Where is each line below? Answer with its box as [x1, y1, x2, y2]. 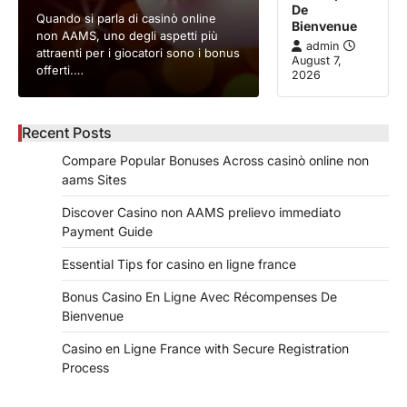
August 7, [292, 54, 342, 68]
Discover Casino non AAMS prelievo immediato [62, 204, 341, 221]
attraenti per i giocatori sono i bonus [36, 45, 240, 61]
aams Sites [62, 172, 126, 188]
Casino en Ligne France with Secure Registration [62, 341, 349, 357]
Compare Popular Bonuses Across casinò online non [62, 153, 369, 169]
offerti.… [36, 63, 84, 78]
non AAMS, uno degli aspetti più [36, 28, 218, 44]
